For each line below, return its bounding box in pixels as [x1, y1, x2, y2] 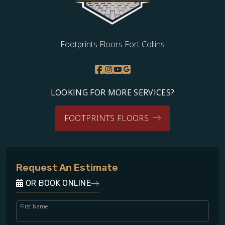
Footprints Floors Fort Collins [60, 38, 165, 50]
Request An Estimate [16, 161, 118, 173]
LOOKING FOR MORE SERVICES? [50, 86, 175, 98]
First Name [20, 202, 48, 210]
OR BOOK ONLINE [23, 178, 91, 188]
